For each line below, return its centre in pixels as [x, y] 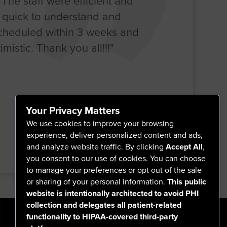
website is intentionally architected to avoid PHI [112, 194]
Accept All [184, 147]
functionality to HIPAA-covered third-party [102, 217]
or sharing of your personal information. [97, 182]
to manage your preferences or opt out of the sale [114, 170]
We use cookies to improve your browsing [100, 123]
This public [186, 182]
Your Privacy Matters [73, 110]
